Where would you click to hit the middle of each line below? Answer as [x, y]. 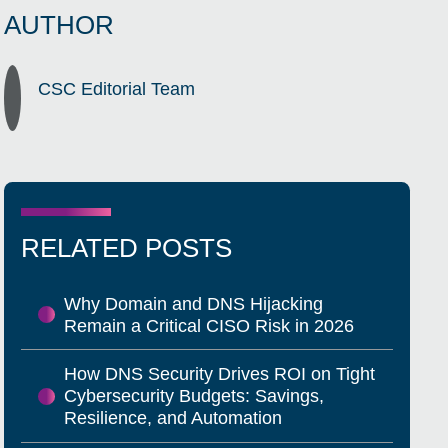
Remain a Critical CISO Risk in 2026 [208, 325]
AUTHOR [59, 24]
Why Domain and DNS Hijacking [193, 303]
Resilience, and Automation [172, 418]
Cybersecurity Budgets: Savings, [193, 396]
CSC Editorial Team [117, 89]
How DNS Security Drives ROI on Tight [219, 374]
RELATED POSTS [127, 247]
